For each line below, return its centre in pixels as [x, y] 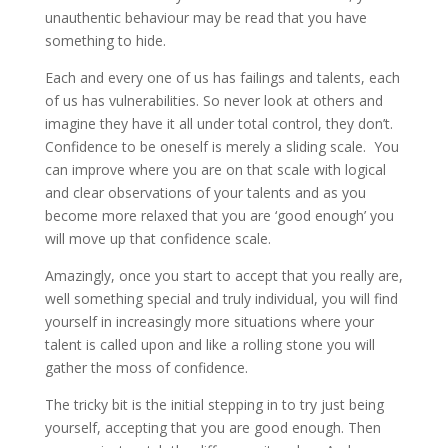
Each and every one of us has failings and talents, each [222, 77]
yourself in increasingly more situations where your [209, 321]
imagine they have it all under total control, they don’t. [218, 123]
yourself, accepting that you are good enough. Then [212, 427]
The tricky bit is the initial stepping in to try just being [214, 404]
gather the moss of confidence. [146, 367]
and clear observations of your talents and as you [205, 192]
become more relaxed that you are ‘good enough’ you [219, 215]
